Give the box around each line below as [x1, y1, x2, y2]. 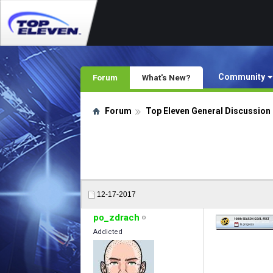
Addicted [93, 228, 122, 236]
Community [218, 72, 265, 82]
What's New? [142, 73, 191, 82]
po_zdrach [93, 212, 140, 223]
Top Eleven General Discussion [146, 106, 271, 116]
